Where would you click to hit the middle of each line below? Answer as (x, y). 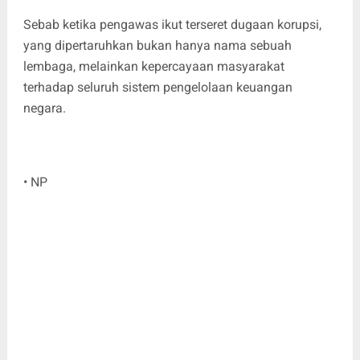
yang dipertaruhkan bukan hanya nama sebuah (157, 45)
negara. (44, 108)
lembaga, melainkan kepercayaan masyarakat (153, 66)
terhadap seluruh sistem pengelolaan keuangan (157, 87)
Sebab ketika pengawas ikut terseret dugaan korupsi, (172, 24)
